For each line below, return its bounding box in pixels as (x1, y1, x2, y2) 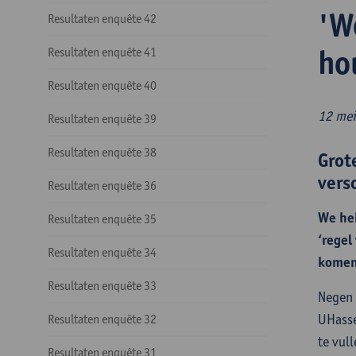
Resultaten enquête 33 (48, 278, 157, 293)
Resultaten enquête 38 (48, 145, 157, 160)
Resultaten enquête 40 (48, 78, 157, 93)
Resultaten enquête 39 (48, 111, 157, 126)
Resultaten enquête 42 (48, 11, 157, 26)
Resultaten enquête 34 (48, 245, 157, 260)
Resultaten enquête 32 (48, 311, 157, 327)
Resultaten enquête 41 (48, 44, 157, 60)
